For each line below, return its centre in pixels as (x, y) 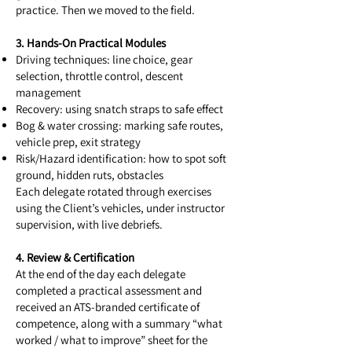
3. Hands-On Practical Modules (91, 43)
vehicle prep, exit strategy (78, 142)
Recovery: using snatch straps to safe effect (119, 109)
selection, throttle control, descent (99, 76)
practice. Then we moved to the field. (105, 10)
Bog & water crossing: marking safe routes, (119, 126)
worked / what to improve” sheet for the (112, 340)
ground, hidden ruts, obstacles (90, 175)
